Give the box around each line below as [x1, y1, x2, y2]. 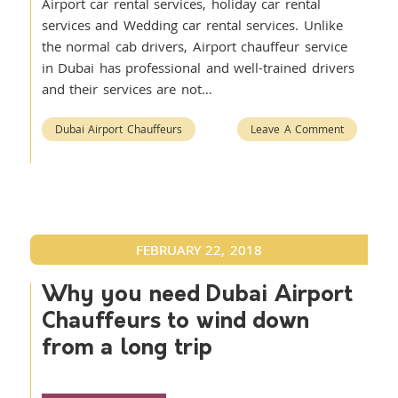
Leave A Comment [251, 122, 345, 136]
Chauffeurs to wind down [41, 311, 310, 333]
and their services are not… [41, 80, 212, 98]
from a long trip [41, 338, 213, 360]
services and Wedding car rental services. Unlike [41, 16, 343, 34]
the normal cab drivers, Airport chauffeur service [41, 37, 347, 55]
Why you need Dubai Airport [41, 284, 353, 306]
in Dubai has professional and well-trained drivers [41, 59, 354, 76]
